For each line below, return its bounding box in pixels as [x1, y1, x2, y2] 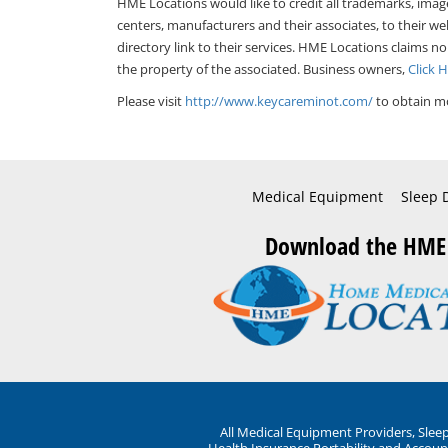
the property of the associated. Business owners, [117, 60, 408, 79]
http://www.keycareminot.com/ [185, 92, 373, 111]
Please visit [117, 92, 185, 111]
